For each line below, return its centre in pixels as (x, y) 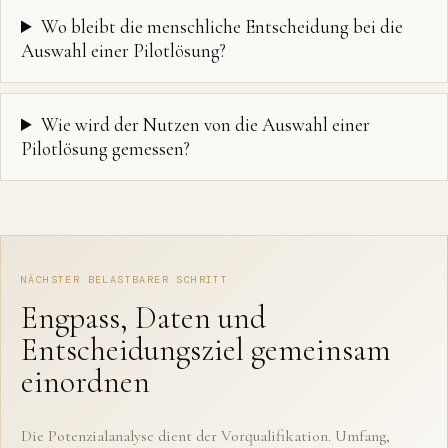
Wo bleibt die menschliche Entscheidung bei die (222, 26)
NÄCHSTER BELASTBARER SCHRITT (125, 279)
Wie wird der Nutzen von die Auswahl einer (206, 124)
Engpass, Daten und (143, 317)
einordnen (85, 381)
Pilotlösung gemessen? (105, 148)
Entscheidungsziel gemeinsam (206, 349)
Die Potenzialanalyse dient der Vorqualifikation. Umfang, (205, 436)
